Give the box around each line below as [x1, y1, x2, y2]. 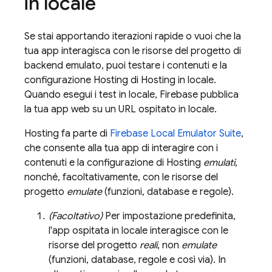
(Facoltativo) [49, 210, 103, 222]
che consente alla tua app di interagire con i [24, 142, 218, 154]
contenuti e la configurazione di [24, 157, 166, 169]
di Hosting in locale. [128, 74, 216, 86]
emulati [203, 157, 235, 169]
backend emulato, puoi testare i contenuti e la [24, 59, 227, 72]
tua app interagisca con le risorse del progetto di [24, 45, 241, 57]
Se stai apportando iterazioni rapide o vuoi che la [24, 30, 241, 42]
